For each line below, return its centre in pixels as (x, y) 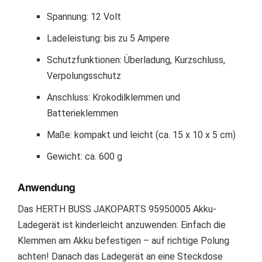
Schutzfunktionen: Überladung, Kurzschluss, (136, 60)
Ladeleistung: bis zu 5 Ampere (108, 38)
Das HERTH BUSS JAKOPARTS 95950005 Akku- (117, 209)
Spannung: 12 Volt (84, 17)
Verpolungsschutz (84, 76)
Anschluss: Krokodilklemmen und (113, 97)
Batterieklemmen (82, 113)
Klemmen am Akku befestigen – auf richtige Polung (123, 241)
